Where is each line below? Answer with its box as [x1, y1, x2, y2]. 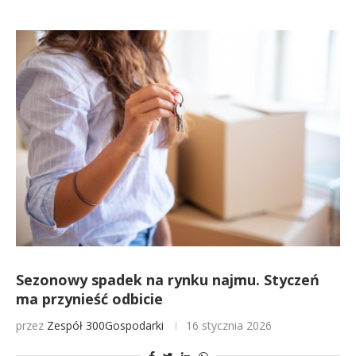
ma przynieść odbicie [16, 289, 163, 308]
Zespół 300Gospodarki [47, 318, 164, 333]
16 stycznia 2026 [186, 318, 272, 333]
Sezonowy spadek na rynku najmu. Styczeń [16, 270, 319, 289]
